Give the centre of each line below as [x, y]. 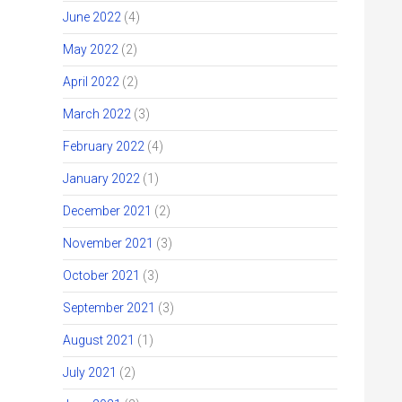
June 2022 [92, 17]
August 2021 [99, 340]
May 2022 [91, 49]
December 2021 [107, 211]
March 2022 [97, 114]
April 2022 [91, 82]
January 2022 [101, 179]
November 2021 [108, 243]
